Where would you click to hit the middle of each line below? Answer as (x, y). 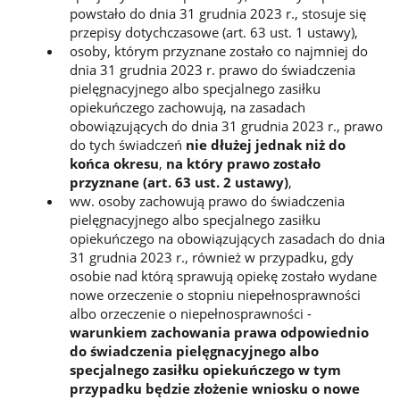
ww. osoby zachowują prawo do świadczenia (207, 201)
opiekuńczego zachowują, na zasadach (187, 108)
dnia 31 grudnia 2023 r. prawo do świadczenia (212, 70)
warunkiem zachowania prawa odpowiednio (219, 333)
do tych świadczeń (127, 145)
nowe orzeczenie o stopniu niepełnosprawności (215, 295)
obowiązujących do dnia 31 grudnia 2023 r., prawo (226, 126)
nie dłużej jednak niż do (265, 145)
